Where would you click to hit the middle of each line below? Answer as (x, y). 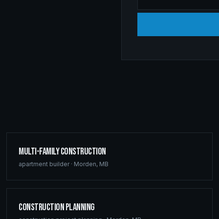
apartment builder (44, 164)
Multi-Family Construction (62, 152)
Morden (85, 164)
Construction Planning (57, 207)
